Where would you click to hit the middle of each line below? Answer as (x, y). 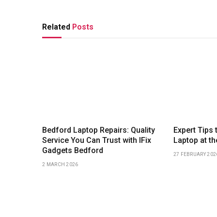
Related (57, 27)
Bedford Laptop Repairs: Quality (99, 130)
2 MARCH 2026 (60, 165)
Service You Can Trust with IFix (97, 140)
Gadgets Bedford (73, 151)
